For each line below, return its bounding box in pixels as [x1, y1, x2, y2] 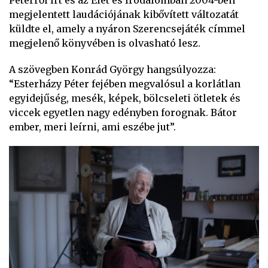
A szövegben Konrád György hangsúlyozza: [9, 63, 216, 75]
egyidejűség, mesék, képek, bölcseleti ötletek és [9, 92, 240, 104]
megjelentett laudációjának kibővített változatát [9, 8, 239, 20]
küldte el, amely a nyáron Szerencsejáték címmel [9, 23, 245, 35]
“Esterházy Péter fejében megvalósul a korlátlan [9, 78, 240, 90]
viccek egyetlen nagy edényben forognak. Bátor [9, 106, 237, 118]
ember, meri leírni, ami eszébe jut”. [9, 121, 176, 133]
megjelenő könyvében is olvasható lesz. [9, 37, 200, 49]
